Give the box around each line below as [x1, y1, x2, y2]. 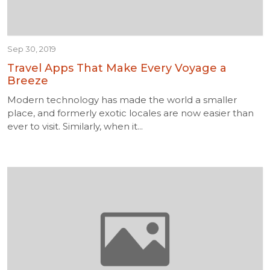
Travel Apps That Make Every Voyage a [7, 61, 227, 75]
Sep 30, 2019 [7, 44, 56, 54]
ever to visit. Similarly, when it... [7, 121, 143, 132]
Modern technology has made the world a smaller [7, 94, 237, 105]
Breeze [7, 74, 48, 87]
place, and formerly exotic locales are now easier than [7, 107, 254, 119]
